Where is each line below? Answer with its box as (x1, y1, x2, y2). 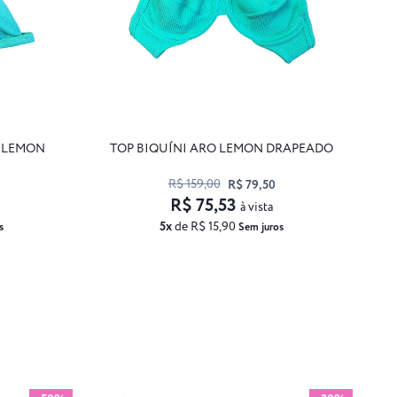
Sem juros (238, 219, 284, 235)
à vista (240, 198, 273, 216)
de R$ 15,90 (172, 217, 238, 236)
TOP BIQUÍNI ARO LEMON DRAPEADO (110, 139, 333, 158)
